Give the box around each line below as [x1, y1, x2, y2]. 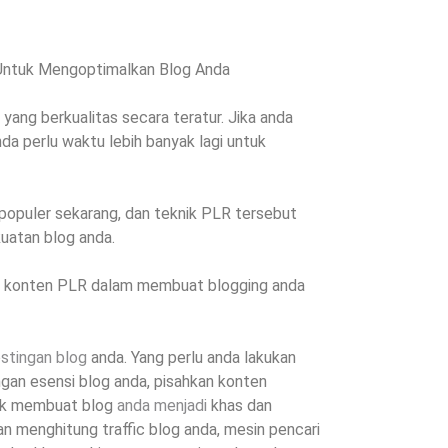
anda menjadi [117, 396, 207, 416]
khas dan [207, 396, 272, 416]
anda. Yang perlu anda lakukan [87, 348, 296, 368]
